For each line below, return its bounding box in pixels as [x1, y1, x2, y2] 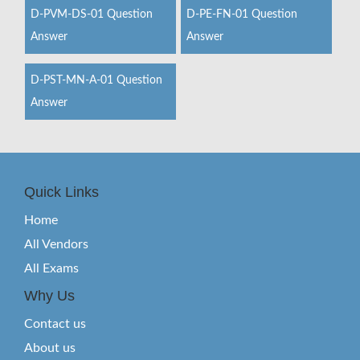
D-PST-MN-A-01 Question [31, 75, 162, 86]
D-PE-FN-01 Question [186, 9, 297, 20]
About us [24, 342, 76, 354]
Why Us [24, 288, 75, 304]
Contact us [24, 317, 86, 330]
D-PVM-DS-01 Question [31, 9, 153, 20]
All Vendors [24, 238, 88, 251]
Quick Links [24, 184, 99, 200]
